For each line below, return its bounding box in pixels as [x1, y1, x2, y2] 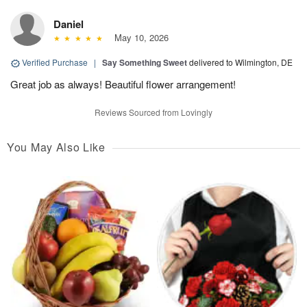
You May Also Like [7, 139, 106, 155]
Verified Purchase [20, 56, 90, 68]
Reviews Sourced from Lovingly [95, 106, 212, 118]
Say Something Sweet [102, 56, 187, 69]
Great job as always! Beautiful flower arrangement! [10, 77, 236, 91]
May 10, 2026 [108, 31, 169, 44]
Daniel [53, 16, 84, 32]
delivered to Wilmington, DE [189, 56, 293, 68]
